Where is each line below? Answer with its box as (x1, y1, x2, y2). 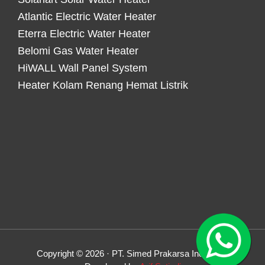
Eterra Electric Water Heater (18, 28, 150, 40)
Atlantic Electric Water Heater (18, 11, 156, 23)
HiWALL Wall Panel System (18, 62, 147, 75)
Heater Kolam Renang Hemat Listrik (18, 79, 188, 92)
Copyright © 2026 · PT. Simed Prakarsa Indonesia (36, 248, 229, 259)
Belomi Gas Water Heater (18, 45, 138, 57)
